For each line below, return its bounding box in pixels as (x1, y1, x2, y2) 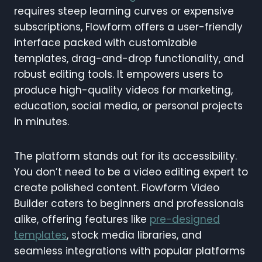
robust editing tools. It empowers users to (14, 67, 223, 82)
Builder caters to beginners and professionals (14, 196, 244, 211)
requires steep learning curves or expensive (14, 4, 234, 19)
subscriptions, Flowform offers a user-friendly (14, 20, 243, 35)
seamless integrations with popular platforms (14, 244, 245, 258)
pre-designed (150, 212, 220, 227)
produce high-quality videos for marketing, (14, 83, 233, 98)
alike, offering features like (14, 212, 150, 227)
